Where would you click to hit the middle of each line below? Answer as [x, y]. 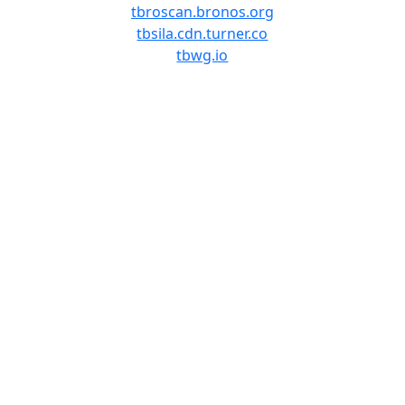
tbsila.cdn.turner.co [202, 33]
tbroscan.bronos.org [202, 12]
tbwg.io [202, 55]
